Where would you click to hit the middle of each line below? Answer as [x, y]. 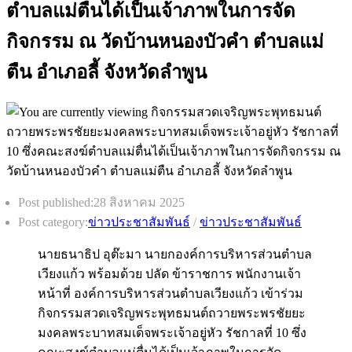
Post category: [53, 222]
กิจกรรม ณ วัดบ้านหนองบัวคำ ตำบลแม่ [165, 41]
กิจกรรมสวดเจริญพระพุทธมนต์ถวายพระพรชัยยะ [172, 313]
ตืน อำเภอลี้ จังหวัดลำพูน [106, 72]
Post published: [56, 203]
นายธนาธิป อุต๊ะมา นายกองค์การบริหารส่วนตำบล [175, 255]
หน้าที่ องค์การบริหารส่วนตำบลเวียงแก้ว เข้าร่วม [170, 294]
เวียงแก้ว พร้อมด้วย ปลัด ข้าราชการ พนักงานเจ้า [169, 274]
